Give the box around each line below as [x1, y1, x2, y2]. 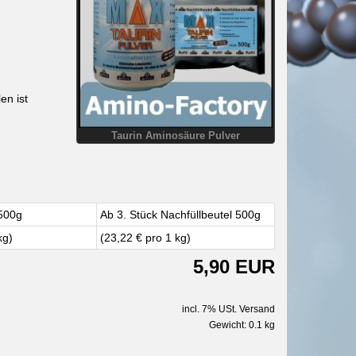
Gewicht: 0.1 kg [208, 319, 275, 331]
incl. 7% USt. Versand [181, 303, 275, 315]
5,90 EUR [192, 255, 275, 277]
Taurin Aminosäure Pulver [111, 130, 240, 141]
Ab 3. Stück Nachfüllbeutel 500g [99, 207, 261, 221]
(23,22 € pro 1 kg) [99, 230, 191, 244]
